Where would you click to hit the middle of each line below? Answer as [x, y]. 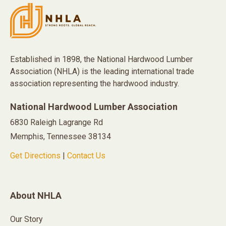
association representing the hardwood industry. [95, 84]
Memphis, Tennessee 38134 [61, 137]
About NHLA [36, 196]
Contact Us [86, 156]
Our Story [26, 219]
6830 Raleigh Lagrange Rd [56, 123]
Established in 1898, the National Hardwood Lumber [101, 60]
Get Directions [35, 156]
